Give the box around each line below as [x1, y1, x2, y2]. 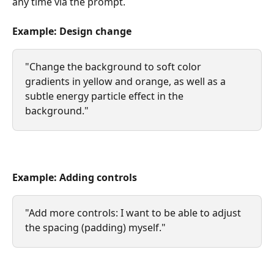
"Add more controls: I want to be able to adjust [25, 206, 243, 220]
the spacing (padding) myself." [25, 220, 166, 234]
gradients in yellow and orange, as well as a [25, 74, 228, 88]
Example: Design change [12, 24, 131, 39]
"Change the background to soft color [25, 59, 204, 73]
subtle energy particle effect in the [25, 89, 186, 103]
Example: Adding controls [12, 171, 137, 185]
